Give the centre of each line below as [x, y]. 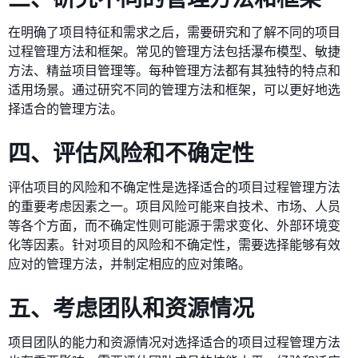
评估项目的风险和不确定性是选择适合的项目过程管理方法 [174, 187]
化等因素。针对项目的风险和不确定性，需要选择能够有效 [174, 244]
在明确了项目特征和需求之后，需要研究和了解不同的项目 [174, 32]
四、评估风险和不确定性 [131, 152]
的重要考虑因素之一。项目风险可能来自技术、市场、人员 [174, 206]
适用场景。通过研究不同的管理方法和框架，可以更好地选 [174, 89]
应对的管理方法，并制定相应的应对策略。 [129, 263]
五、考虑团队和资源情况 [131, 307]
